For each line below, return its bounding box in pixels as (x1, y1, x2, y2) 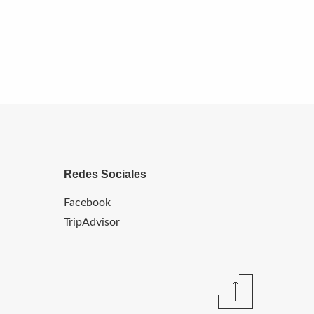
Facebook (64, 197, 111, 208)
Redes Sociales (64, 168, 146, 180)
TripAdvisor (64, 217, 120, 228)
